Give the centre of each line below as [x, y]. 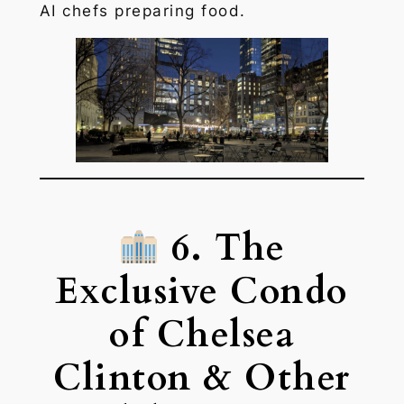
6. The [223, 248]
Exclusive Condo [202, 291]
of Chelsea [202, 335]
